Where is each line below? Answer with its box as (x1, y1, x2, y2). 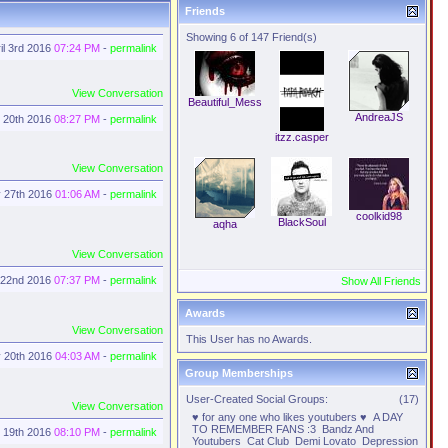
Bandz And (322, 423, 374, 435)
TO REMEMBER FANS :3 (192, 423, 319, 435)
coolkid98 (355, 210, 402, 222)
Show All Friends (341, 275, 421, 287)
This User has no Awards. (186, 333, 312, 345)
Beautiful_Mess (187, 96, 262, 108)
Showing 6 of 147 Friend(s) (186, 31, 317, 43)
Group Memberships (185, 367, 293, 379)
